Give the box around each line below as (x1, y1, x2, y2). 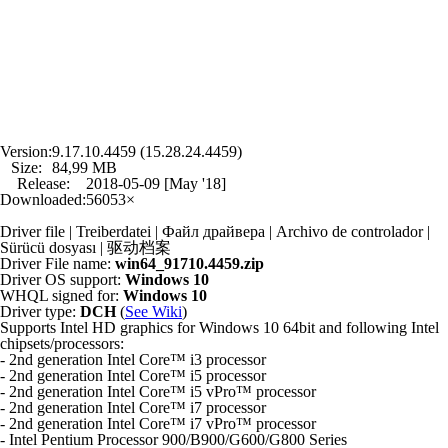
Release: (16, 175, 70, 192)
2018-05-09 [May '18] (86, 175, 226, 192)
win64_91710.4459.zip (115, 255, 264, 272)
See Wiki (125, 303, 182, 320)
